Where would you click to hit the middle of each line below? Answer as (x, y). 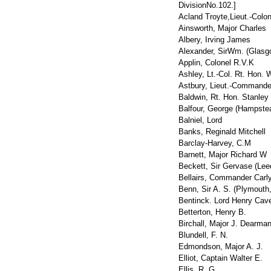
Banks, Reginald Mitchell (222, 132)
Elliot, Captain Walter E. (220, 258)
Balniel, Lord (200, 120)
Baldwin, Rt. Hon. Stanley (224, 97)
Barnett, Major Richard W (223, 155)
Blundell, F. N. (203, 235)
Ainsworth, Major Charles (222, 28)
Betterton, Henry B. (212, 212)
